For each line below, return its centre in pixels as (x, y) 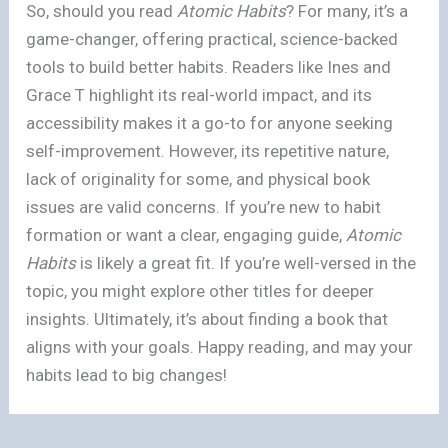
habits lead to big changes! (127, 374)
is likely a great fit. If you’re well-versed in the (246, 262)
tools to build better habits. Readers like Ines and (209, 66)
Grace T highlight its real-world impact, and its (199, 94)
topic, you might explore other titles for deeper (200, 290)
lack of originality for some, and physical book (198, 178)
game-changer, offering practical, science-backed (212, 38)
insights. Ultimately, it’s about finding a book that (207, 318)
